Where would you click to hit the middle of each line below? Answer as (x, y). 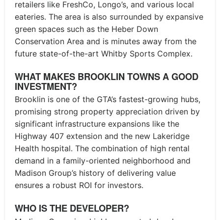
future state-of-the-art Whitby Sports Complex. (104, 53)
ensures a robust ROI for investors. (79, 185)
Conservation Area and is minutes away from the (106, 41)
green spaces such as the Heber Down (86, 29)
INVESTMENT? (46, 86)
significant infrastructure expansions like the (97, 124)
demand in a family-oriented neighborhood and (103, 161)
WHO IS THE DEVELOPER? (72, 208)
